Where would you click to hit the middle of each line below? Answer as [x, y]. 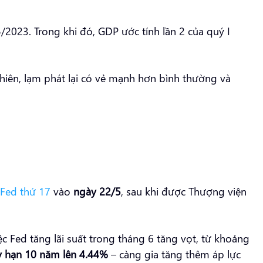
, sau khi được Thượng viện [184, 191]
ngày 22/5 [97, 191]
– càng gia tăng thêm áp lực [174, 254]
